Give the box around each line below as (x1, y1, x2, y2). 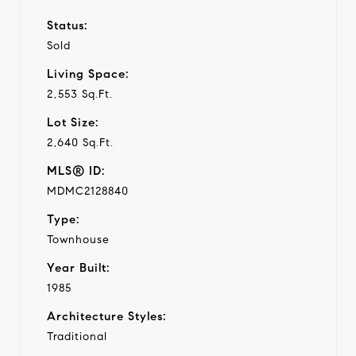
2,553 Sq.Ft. (47, 87, 113, 101)
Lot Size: (47, 114, 99, 130)
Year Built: (47, 260, 110, 275)
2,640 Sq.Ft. (47, 135, 114, 149)
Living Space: (47, 66, 129, 81)
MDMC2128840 (47, 184, 129, 198)
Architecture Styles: (47, 308, 166, 323)
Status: (47, 17, 87, 33)
